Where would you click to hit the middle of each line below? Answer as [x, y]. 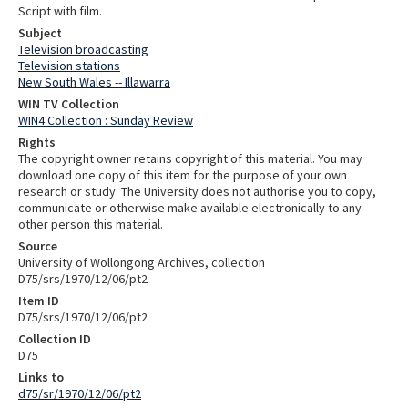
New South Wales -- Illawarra [94, 82]
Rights [37, 142]
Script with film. [60, 10]
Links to [41, 377]
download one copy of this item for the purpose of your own [183, 174]
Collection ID [55, 338]
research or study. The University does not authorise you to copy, [197, 191]
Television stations [69, 65]
